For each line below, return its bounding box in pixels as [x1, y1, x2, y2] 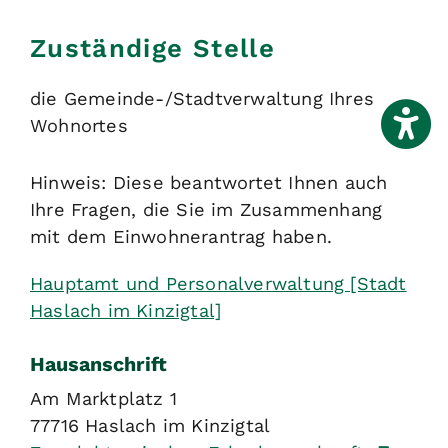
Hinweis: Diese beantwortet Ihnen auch [30, 172, 388, 194]
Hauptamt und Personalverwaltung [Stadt [30, 273, 407, 295]
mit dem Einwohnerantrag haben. [30, 226, 332, 248]
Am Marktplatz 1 [30, 388, 177, 410]
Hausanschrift [30, 352, 167, 376]
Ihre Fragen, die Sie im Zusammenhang [30, 199, 383, 221]
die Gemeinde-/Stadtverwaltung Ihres [30, 88, 375, 110]
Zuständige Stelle [30, 33, 275, 64]
